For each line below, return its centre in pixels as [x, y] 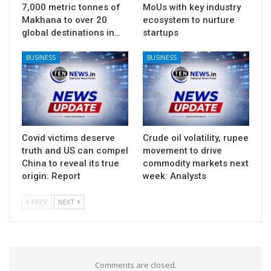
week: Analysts [175, 176]
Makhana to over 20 [64, 20]
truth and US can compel [75, 150]
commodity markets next [196, 163]
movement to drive [182, 150]
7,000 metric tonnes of [71, 7]
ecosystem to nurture [189, 20]
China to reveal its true [70, 163]
